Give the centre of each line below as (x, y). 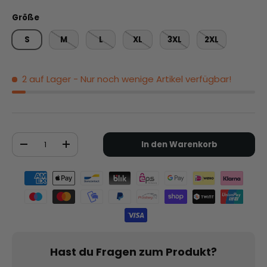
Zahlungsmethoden (55, 176)
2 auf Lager (46, 79)
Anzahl (27, 138)
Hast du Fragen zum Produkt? (133, 252)
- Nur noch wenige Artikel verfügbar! (152, 79)
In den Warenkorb (179, 144)
